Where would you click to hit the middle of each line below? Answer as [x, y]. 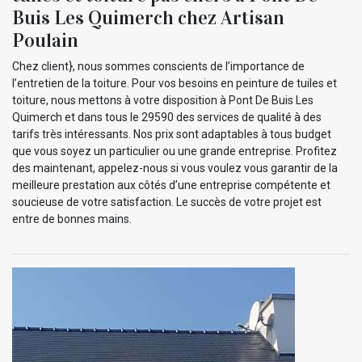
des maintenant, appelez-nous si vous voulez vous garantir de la [175, 168]
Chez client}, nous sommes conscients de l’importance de [158, 67]
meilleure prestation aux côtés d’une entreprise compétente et [171, 185]
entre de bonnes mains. [72, 219]
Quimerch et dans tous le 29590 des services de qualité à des [167, 118]
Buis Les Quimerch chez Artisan [148, 18]
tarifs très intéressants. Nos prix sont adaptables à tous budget [172, 135]
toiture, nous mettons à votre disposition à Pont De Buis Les [163, 101]
